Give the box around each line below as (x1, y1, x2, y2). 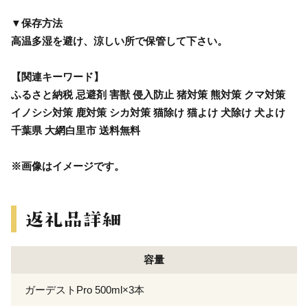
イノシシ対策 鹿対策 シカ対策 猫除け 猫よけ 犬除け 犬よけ (11, 106, 285, 118)
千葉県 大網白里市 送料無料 (11, 124, 140, 136)
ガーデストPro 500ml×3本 (25, 283, 144, 296)
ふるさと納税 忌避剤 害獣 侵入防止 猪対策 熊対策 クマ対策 (11, 88, 285, 100)
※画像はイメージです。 (11, 159, 124, 172)
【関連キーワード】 (11, 70, 104, 82)
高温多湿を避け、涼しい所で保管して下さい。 (11, 34, 228, 47)
